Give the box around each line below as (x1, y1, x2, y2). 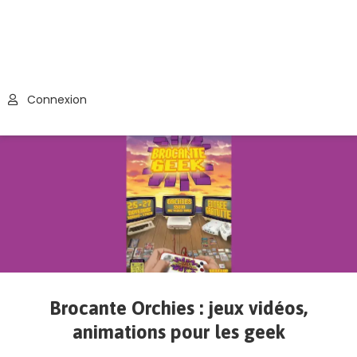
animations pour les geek (72, 321, 285, 343)
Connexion (24, 92, 87, 108)
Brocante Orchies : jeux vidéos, (49, 297, 308, 320)
